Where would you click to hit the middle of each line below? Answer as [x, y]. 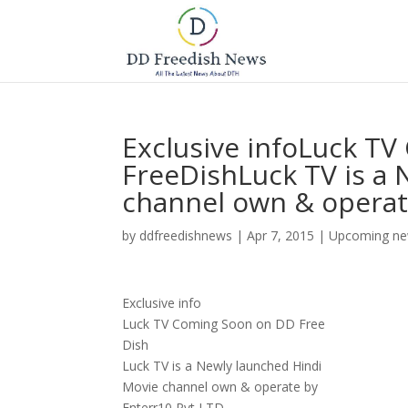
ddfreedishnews [186, 235]
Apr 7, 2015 [281, 235]
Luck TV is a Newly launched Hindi [222, 366]
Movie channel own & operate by [220, 387]
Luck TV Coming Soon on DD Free [224, 324]
